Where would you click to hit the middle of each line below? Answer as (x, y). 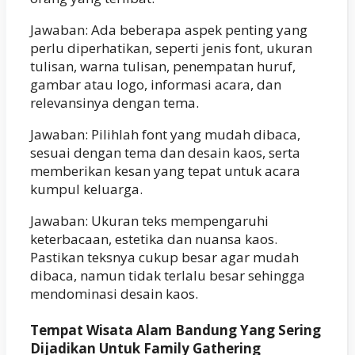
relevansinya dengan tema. (115, 102)
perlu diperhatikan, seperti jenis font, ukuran (171, 48)
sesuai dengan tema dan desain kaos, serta (165, 152)
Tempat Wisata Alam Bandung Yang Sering (176, 330)
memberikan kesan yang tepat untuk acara (165, 170)
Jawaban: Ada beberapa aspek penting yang (169, 29)
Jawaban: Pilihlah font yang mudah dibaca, (165, 134)
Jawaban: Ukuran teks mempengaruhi (149, 220)
